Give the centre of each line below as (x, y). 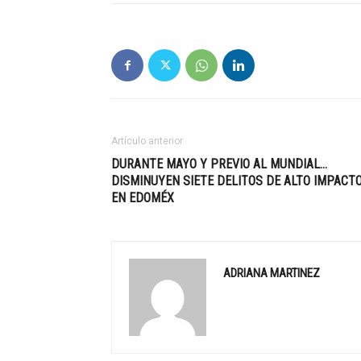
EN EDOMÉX (143, 198)
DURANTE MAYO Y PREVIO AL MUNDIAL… (219, 164)
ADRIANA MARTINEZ (272, 273)
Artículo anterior (147, 141)
